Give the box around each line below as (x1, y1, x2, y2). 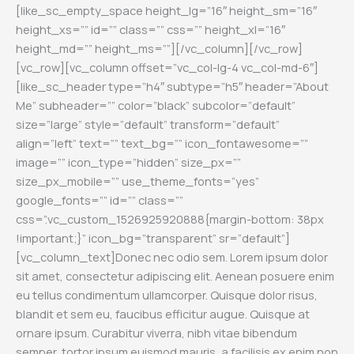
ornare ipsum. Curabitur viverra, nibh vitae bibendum (16, 324, 297, 341)
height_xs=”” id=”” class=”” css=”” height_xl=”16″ (16, 21, 285, 37)
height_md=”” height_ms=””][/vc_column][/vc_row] (16, 40, 303, 56)
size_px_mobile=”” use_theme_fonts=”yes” (16, 172, 259, 189)
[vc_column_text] (16, 248, 115, 265)
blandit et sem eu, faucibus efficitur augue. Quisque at (16, 305, 310, 322)
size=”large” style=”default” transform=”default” (16, 115, 280, 132)
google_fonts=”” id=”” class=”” (16, 191, 183, 208)
